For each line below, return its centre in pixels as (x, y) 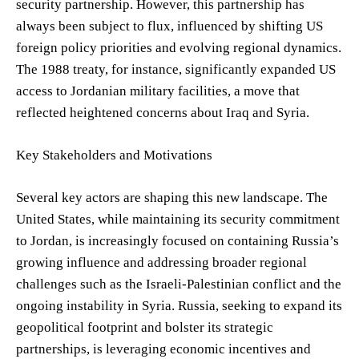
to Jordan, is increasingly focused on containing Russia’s (177, 240)
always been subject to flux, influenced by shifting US (169, 26)
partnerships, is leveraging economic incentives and (163, 349)
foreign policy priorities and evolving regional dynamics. (179, 47)
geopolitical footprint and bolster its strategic (145, 327)
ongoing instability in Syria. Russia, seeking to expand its (179, 305)
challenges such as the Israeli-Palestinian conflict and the (179, 284)
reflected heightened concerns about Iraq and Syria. (163, 112)
